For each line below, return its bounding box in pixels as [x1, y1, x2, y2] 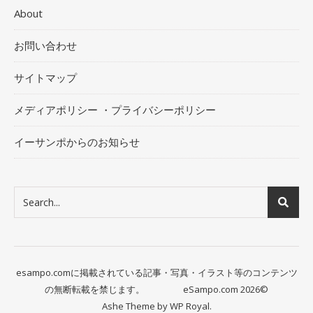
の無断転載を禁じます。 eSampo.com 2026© [45, 283, 268, 296]
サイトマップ [14, 71, 77, 85]
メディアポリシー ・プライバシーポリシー [14, 103, 216, 117]
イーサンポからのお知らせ [14, 135, 140, 150]
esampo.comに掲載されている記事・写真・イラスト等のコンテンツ [15, 266, 298, 279]
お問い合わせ [14, 38, 77, 53]
